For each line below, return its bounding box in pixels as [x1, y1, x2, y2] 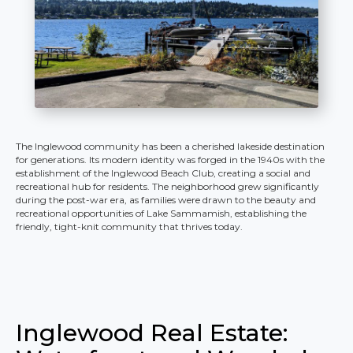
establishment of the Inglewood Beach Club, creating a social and [16, 167, 310, 180]
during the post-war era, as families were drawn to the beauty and [16, 194, 316, 206]
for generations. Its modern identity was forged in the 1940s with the [16, 154, 325, 166]
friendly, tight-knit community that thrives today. [16, 221, 243, 233]
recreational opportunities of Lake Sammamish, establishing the [16, 207, 307, 220]
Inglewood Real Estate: [16, 318, 288, 348]
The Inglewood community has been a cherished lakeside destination [16, 140, 325, 153]
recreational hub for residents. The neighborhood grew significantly [16, 180, 319, 193]
